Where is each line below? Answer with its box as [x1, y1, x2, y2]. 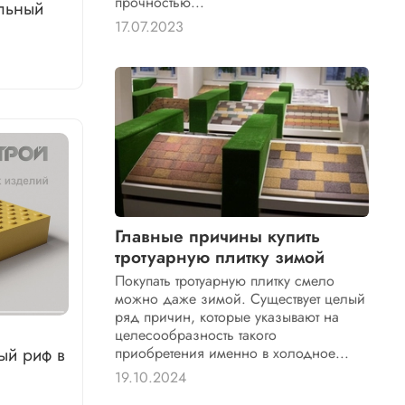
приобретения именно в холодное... [115, 342, 350, 363]
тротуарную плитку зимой [115, 243, 325, 269]
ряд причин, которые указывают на [115, 306, 340, 327]
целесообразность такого [115, 324, 278, 345]
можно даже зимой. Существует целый [115, 287, 366, 309]
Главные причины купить [115, 222, 321, 249]
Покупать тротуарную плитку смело [115, 269, 335, 291]
